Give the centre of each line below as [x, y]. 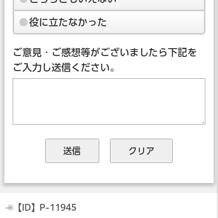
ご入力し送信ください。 [66, 67]
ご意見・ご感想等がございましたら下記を [105, 52]
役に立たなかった [68, 22]
